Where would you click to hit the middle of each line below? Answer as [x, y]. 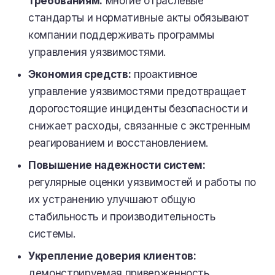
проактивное [165, 74]
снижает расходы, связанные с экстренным [139, 126]
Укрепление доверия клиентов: [112, 256]
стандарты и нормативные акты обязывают [139, 18]
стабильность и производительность [122, 217]
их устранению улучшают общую [112, 199]
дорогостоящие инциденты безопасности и [138, 109]
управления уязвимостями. [97, 52]
